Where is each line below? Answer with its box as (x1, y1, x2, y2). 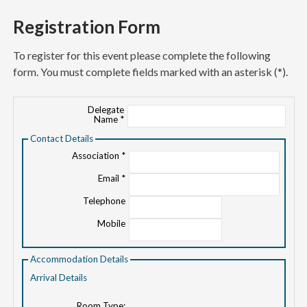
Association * (72, 149, 126, 161)
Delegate (88, 103, 125, 115)
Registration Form (12, 15, 160, 38)
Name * (94, 113, 125, 125)
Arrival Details (28, 272, 90, 284)
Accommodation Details (28, 254, 131, 265)
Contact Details (28, 133, 96, 145)
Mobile (97, 217, 126, 229)
